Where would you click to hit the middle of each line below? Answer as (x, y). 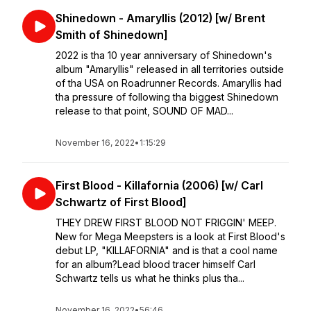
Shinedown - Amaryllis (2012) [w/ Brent (160, 18)
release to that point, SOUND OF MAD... (144, 111)
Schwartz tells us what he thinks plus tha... (150, 278)
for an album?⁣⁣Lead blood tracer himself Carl (155, 264)
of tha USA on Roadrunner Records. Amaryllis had (169, 83)
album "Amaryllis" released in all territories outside (170, 69)
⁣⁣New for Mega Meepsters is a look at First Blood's (170, 236)
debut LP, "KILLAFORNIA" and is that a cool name (167, 250)
